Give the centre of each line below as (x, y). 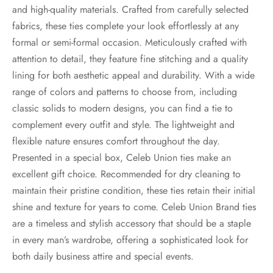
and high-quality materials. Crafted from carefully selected (130, 10)
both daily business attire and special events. (103, 257)
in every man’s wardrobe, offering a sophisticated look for (130, 240)
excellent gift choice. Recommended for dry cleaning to (126, 174)
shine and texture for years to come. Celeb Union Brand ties (134, 207)
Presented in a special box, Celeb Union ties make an (122, 158)
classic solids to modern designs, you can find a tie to (122, 108)
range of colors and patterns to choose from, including (125, 92)
